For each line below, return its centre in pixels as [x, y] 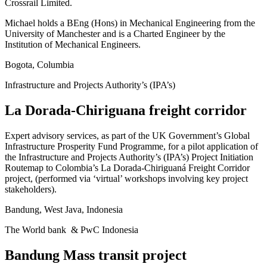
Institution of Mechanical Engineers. [73, 44]
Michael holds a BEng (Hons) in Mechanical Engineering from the [130, 23]
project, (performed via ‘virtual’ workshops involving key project [126, 178]
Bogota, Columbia [39, 64]
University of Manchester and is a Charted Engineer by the [115, 33]
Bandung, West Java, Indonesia [64, 209]
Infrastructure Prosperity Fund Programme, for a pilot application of [131, 146]
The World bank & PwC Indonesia [72, 229]
